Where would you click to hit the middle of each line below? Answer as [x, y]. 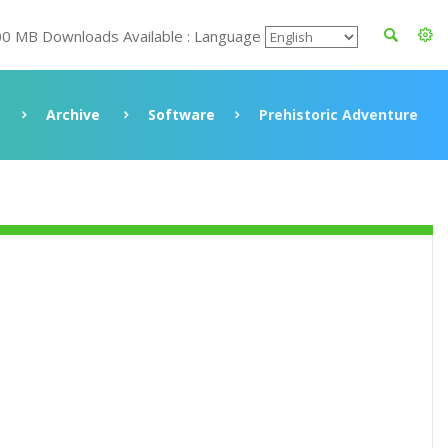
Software [181, 114]
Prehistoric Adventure [338, 114]
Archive [73, 114]
